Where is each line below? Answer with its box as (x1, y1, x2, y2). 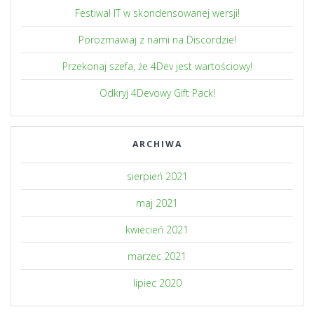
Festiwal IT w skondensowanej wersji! (74, 6, 240, 20)
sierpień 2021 (126, 170, 188, 184)
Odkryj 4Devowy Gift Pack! (99, 86, 215, 100)
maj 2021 (136, 196, 178, 210)
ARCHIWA (132, 138, 182, 151)
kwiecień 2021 (125, 223, 189, 237)
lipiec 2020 (132, 276, 182, 290)
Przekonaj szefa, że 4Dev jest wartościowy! (62, 60, 252, 74)
